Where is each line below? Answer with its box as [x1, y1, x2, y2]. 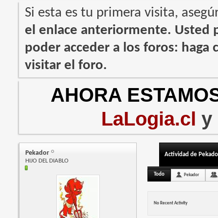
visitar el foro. [25, 58, 108, 73]
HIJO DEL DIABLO [25, 158, 69, 164]
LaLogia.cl [101, 108, 196, 130]
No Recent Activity [154, 201, 188, 206]
